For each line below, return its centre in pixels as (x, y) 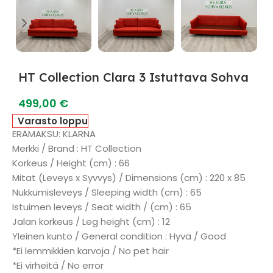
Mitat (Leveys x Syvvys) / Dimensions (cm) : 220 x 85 (129, 178)
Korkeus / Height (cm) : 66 (71, 163)
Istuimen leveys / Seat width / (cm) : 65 (102, 207)
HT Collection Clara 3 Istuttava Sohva (133, 77)
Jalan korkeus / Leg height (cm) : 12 (91, 222)
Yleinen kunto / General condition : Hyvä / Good (119, 236)
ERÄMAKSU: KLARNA (54, 134)
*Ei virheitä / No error (58, 265)
